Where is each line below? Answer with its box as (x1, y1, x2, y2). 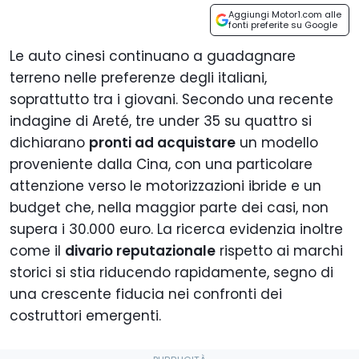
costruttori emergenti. (10, 306, 161, 326)
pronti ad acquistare (89, 133, 236, 153)
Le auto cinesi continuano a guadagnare (10, 46, 296, 67)
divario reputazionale (65, 241, 216, 261)
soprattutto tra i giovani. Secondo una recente (10, 90, 333, 110)
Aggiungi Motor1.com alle (228, 8, 341, 22)
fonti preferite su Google (228, 18, 337, 32)
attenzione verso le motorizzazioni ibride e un (10, 176, 321, 196)
